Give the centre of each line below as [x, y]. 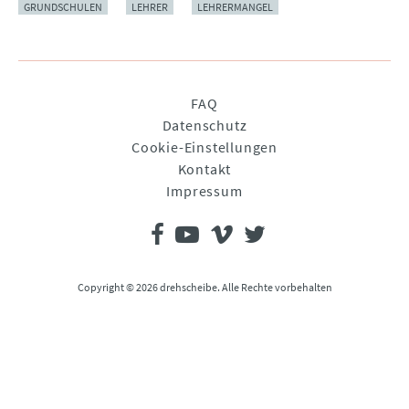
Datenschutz [204, 126]
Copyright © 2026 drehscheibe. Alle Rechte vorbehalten [204, 288]
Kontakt [204, 169]
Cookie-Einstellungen [204, 147]
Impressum [204, 191]
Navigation [67, 103]
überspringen [77, 125]
